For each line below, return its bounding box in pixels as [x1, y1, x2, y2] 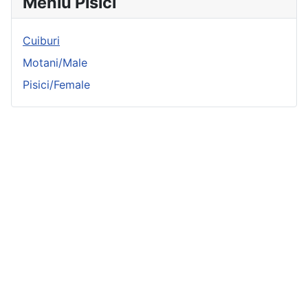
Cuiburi [23, 34, 60, 48]
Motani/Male [23, 56, 87, 70]
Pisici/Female [23, 78, 90, 92]
